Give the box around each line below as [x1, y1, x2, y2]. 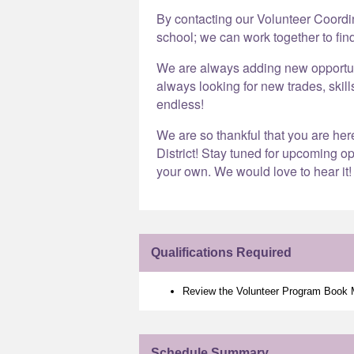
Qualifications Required [151, 245, 292, 259]
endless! [156, 94, 204, 113]
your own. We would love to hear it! [156, 161, 352, 180]
